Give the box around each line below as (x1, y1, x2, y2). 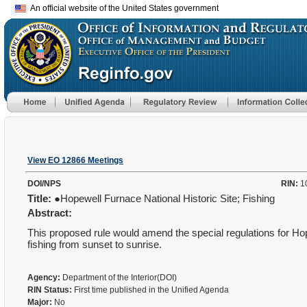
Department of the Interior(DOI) (60, 273, 179, 282)
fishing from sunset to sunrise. (27, 238, 162, 250)
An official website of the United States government (26, 3, 219, 13)
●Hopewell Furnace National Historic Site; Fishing (51, 193, 278, 204)
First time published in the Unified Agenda (72, 285, 229, 295)
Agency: (27, 273, 60, 282)
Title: (27, 193, 51, 204)
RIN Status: (27, 285, 72, 295)
